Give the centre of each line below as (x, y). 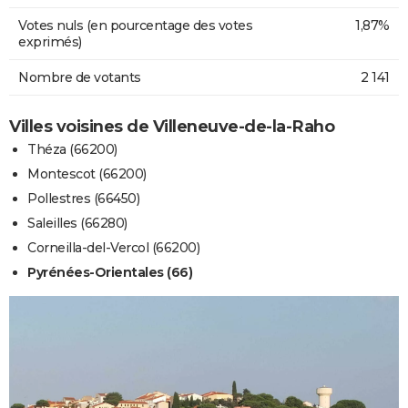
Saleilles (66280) (77, 223)
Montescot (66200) (87, 173)
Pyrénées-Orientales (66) (110, 272)
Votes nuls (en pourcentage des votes (135, 25)
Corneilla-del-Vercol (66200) (113, 247)
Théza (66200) (72, 149)
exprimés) (50, 41)
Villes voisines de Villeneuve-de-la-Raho (172, 126)
